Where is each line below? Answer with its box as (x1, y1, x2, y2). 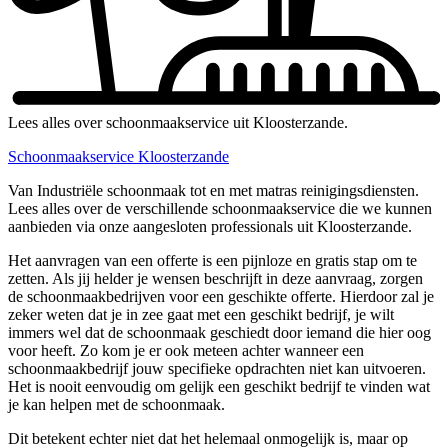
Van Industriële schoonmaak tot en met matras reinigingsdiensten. (8, 182, 419, 200)
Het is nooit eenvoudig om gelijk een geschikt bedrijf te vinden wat (8, 378, 430, 396)
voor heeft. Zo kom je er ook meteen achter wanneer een (8, 342, 364, 360)
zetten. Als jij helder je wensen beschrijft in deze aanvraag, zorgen (8, 270, 423, 288)
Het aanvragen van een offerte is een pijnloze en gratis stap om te (8, 252, 417, 270)
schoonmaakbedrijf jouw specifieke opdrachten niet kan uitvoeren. (8, 360, 426, 378)
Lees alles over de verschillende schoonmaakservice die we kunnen (8, 200, 432, 218)
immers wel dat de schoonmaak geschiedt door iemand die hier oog (8, 324, 431, 342)
